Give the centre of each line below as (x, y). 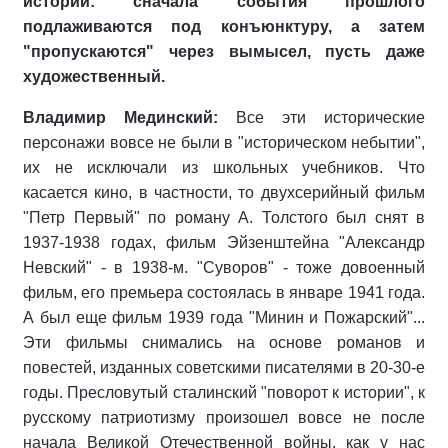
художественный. (94, 76)
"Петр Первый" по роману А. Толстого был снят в (224, 217)
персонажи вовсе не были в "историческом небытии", (224, 142)
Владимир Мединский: (120, 117)
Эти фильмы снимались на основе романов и (224, 342)
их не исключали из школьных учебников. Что (224, 167)
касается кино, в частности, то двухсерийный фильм (224, 192)
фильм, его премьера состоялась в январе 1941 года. (224, 292)
